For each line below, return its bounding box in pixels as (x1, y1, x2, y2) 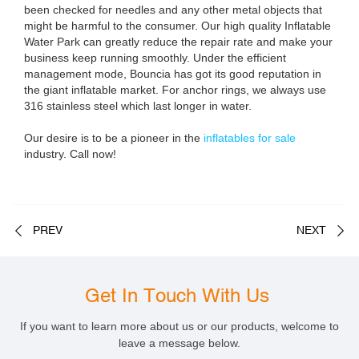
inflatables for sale (204, 131, 296, 145)
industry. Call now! (24, 147, 116, 161)
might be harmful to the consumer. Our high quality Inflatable (24, 19, 331, 33)
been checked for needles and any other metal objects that (24, 3, 322, 17)
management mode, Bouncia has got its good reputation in (24, 67, 321, 81)
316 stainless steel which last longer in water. (24, 99, 252, 113)
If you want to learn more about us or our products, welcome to (20, 320, 339, 333)
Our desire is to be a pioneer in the (24, 131, 204, 145)
